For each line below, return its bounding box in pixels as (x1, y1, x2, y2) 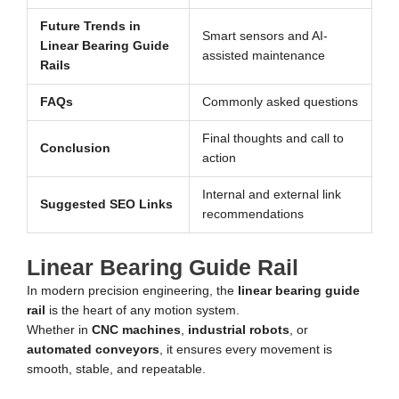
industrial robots (188, 322, 289, 337)
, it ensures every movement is (159, 342, 332, 356)
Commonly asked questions (201, 95, 358, 110)
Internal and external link (201, 188, 341, 202)
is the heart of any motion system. (45, 303, 240, 317)
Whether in (27, 322, 92, 337)
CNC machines (92, 322, 181, 337)
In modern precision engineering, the (27, 283, 238, 297)
